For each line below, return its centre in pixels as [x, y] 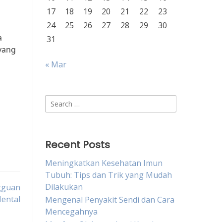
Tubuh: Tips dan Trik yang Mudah [109, 175]
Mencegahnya [71, 212]
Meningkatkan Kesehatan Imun [104, 163]
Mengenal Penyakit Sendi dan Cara [110, 200]
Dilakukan [64, 187]
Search [57, 101]
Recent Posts [78, 145]
